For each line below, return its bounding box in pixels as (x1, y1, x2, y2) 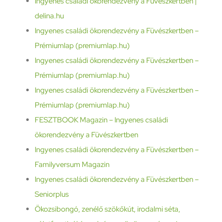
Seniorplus (34, 189, 69, 199)
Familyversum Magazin (34, 159, 110, 169)
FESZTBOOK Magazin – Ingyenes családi (34, 114, 168, 125)
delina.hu (34, 10, 64, 21)
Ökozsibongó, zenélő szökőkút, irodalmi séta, (34, 204, 180, 214)
